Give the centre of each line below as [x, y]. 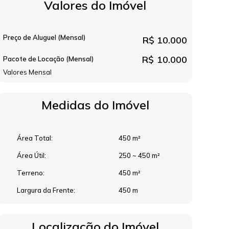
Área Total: [34, 138]
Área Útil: [31, 155]
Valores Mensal [27, 72]
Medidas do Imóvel [95, 105]
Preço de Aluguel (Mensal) [44, 37]
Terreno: [30, 173]
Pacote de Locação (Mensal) [48, 59]
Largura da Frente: [45, 190]
